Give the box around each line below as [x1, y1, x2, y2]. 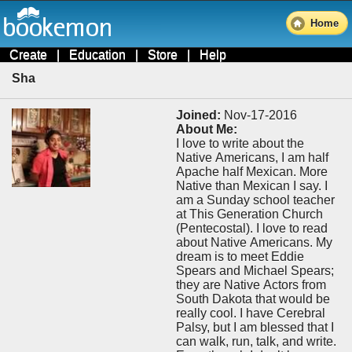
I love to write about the [175, 136, 304, 150]
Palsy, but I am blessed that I [175, 320, 334, 334]
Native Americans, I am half [175, 150, 328, 164]
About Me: [175, 122, 237, 136]
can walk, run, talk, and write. [175, 334, 336, 348]
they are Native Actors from [175, 277, 326, 291]
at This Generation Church [175, 207, 323, 221]
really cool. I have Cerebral [175, 306, 240, 320]
